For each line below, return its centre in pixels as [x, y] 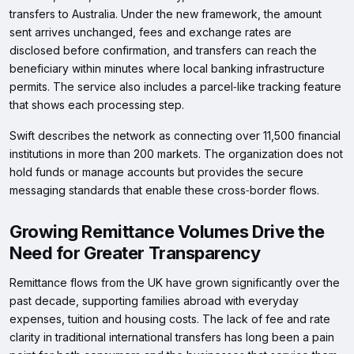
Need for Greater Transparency [135, 253]
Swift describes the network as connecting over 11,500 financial [175, 136]
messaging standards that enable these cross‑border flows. [164, 190]
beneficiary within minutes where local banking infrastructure [167, 69]
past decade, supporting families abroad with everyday [154, 301]
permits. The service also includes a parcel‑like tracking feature [175, 87]
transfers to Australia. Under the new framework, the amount [166, 14]
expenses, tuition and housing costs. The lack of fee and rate [170, 319]
